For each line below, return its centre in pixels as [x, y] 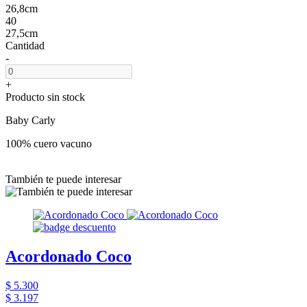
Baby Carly [30, 120]
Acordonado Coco [69, 256]
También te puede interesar [63, 179]
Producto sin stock [45, 97]
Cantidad [25, 45]
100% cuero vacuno [49, 143]
